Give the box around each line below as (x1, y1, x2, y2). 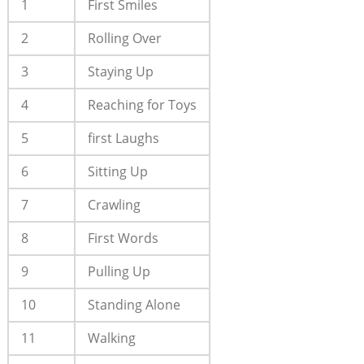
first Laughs (87, 129, 159, 148)
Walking (87, 329, 136, 348)
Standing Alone (87, 296, 180, 314)
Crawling (87, 196, 141, 214)
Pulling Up (87, 262, 150, 281)
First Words (87, 229, 158, 248)
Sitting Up (87, 162, 148, 181)
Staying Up (87, 63, 154, 81)
